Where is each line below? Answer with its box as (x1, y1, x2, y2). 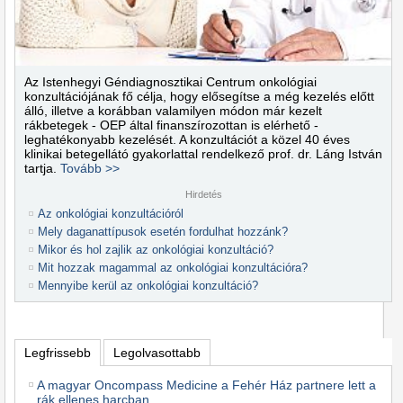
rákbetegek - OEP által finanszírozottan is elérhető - (24, 118, 318, 132)
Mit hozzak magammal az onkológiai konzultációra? (38, 261, 308, 274)
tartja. (24, 161, 60, 175)
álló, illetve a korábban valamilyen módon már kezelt (24, 103, 322, 118)
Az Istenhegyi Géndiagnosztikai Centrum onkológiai (24, 75, 317, 89)
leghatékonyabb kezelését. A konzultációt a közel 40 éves (24, 132, 350, 147)
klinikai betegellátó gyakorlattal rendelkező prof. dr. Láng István (24, 147, 382, 161)
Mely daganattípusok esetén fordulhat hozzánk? (38, 225, 288, 238)
